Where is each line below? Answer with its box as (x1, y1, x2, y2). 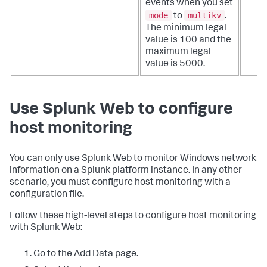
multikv (188, 10, 221, 20)
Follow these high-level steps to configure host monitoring (10, 212, 256, 222)
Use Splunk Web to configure (10, 102, 233, 119)
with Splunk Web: (10, 223, 82, 234)
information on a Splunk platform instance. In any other (10, 166, 242, 176)
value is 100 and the (145, 35, 231, 45)
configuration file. (10, 190, 84, 200)
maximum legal (145, 47, 211, 57)
